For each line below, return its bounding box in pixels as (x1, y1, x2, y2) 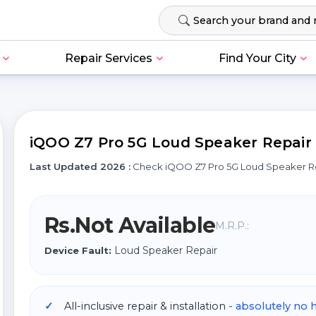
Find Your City (218, 51, 296, 66)
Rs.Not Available (44, 212, 216, 238)
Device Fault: (44, 245, 111, 256)
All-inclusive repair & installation (64, 300, 229, 312)
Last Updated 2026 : (30, 161, 130, 172)
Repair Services (64, 51, 152, 66)
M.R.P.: (215, 219, 250, 232)
